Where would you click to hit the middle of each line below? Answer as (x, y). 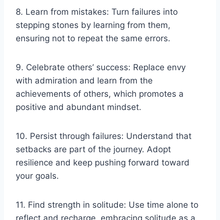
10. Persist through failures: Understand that (104, 136)
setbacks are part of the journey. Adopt (93, 149)
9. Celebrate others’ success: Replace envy (101, 67)
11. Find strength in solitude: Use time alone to (107, 205)
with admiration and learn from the (84, 80)
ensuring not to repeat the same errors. (93, 38)
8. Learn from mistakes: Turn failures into (97, 12)
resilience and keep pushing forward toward (103, 162)
